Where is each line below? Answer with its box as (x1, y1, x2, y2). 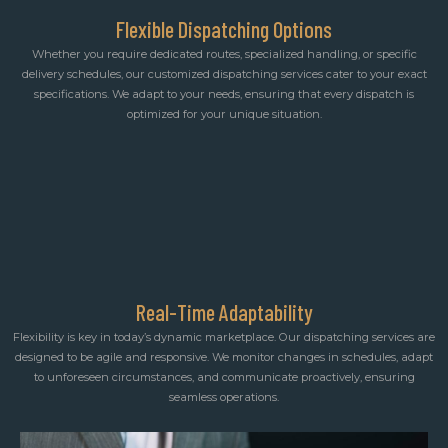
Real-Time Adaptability (135, 299, 313, 326)
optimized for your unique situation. (126, 106, 322, 121)
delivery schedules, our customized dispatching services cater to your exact (21, 66, 427, 81)
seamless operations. (169, 390, 279, 405)
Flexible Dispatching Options (116, 15, 332, 42)
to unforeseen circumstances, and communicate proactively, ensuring (33, 370, 415, 385)
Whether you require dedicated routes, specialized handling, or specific (31, 46, 417, 61)
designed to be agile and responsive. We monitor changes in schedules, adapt (15, 350, 433, 365)
